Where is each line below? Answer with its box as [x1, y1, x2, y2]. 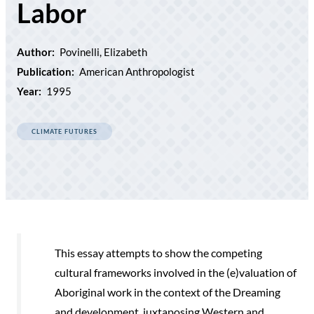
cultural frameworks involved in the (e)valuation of [55, 265, 296, 279]
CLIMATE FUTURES [32, 127, 97, 135]
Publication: [17, 64, 74, 78]
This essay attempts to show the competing [55, 245, 262, 259]
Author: [17, 45, 55, 58]
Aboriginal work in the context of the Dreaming [55, 285, 280, 299]
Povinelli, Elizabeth [60, 45, 147, 58]
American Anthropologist [79, 64, 195, 78]
